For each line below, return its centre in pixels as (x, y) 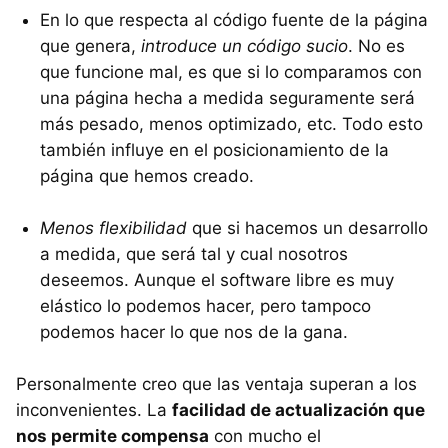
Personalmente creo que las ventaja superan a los (216, 383)
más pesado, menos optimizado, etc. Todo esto (231, 123)
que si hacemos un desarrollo (307, 227)
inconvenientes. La (94, 409)
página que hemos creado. (147, 175)
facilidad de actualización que (298, 409)
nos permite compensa (112, 435)
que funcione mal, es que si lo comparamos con (231, 71)
